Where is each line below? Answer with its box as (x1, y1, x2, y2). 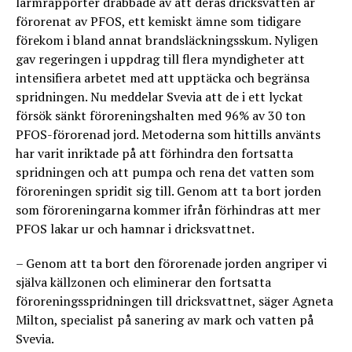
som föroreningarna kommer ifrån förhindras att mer (16, 201, 321, 218)
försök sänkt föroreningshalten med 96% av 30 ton (16, 107, 306, 124)
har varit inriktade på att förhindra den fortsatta (16, 145, 293, 162)
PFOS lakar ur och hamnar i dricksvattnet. (16, 220, 255, 237)
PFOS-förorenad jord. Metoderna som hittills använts (16, 126, 321, 143)
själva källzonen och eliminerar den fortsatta (16, 273, 271, 291)
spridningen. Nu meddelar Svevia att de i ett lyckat (16, 88, 303, 105)
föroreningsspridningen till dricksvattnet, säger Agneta (16, 292, 333, 310)
